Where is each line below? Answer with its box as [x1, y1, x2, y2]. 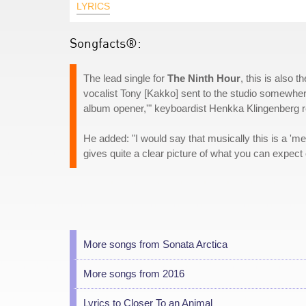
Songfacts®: [70, 35, 141, 51]
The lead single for [83, 72, 167, 84]
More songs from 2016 [83, 268, 184, 279]
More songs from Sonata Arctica [83, 238, 227, 250]
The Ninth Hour [167, 72, 240, 84]
